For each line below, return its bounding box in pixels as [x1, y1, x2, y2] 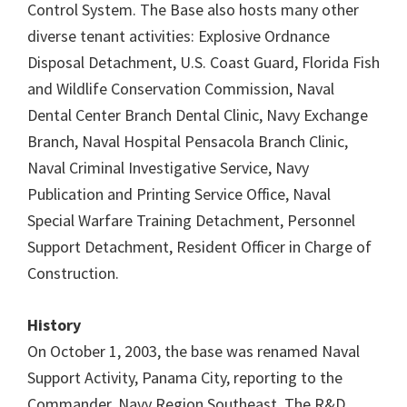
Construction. [27, 263, 119, 283]
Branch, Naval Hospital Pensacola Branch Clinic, [27, 131, 348, 152]
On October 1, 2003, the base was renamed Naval [27, 341, 360, 362]
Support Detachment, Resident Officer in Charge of [27, 236, 372, 257]
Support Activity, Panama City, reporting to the [27, 367, 342, 388]
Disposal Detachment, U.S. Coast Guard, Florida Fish [27, 52, 380, 73]
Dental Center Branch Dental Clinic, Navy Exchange [27, 104, 368, 125]
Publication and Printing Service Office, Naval [27, 184, 331, 204]
